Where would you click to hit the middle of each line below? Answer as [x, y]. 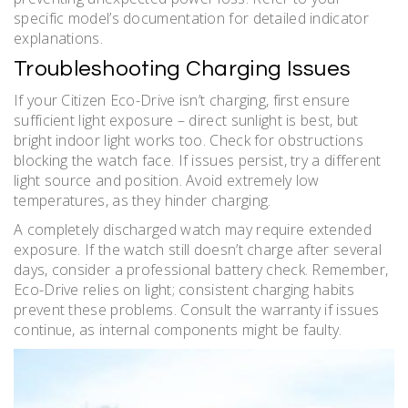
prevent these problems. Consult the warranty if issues [197, 309]
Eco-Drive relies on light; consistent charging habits [184, 289]
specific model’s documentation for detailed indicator [191, 18]
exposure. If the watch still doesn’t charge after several [198, 249]
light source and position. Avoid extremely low [167, 180]
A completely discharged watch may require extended [193, 229]
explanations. [58, 38]
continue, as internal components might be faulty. [178, 329]
